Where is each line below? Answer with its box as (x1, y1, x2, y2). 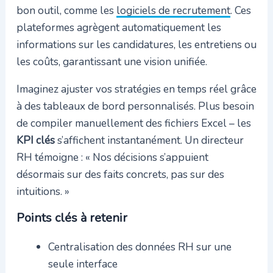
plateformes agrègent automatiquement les (16, 19, 221, 35)
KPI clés (16, 133, 55, 148)
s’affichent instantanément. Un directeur (54, 133, 244, 148)
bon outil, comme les (16, 2, 116, 18)
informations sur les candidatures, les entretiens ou (16, 37, 257, 52)
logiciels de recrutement (116, 2, 230, 18)
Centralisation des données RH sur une (48, 239, 232, 255)
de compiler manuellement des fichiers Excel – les (16, 116, 251, 131)
